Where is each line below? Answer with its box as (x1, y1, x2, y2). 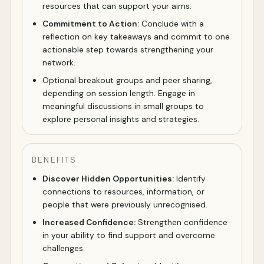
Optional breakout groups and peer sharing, (42, 75, 212, 86)
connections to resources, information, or (42, 186, 204, 197)
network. (42, 57, 75, 68)
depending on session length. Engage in (42, 88, 195, 99)
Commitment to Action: (42, 18, 139, 29)
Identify (174, 173, 206, 184)
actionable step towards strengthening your (42, 44, 213, 55)
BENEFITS (32, 154, 77, 166)
